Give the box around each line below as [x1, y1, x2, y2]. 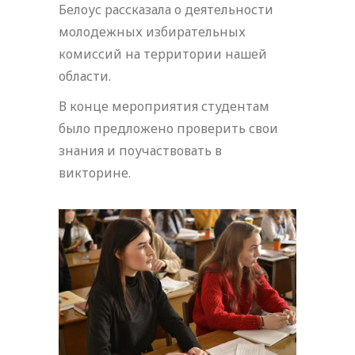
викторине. [59, 163, 131, 181]
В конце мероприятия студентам [59, 97, 269, 115]
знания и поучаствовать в [59, 141, 222, 159]
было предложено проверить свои [59, 119, 278, 137]
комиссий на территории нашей [59, 44, 267, 63]
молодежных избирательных [59, 22, 246, 40]
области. [59, 67, 111, 85]
